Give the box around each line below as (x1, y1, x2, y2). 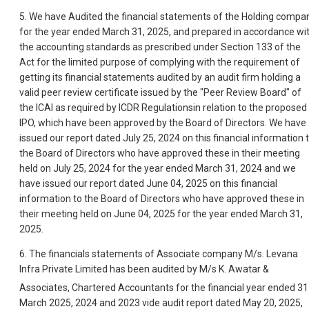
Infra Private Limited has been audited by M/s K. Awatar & (19, 263, 269, 275)
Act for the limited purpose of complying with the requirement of (19, 57, 300, 68)
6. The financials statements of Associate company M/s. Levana (19, 248, 298, 260)
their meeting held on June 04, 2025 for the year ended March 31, (19, 208, 303, 220)
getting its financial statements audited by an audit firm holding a (19, 72, 301, 83)
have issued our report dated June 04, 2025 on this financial (19, 178, 277, 190)
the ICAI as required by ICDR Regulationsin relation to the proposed (19, 102, 307, 114)
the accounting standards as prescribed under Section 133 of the (19, 41, 301, 53)
